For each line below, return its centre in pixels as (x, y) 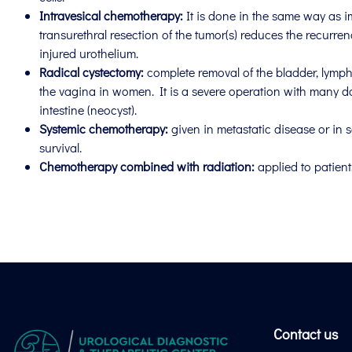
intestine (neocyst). (88, 109)
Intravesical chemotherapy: (113, 15)
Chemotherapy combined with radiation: (147, 166)
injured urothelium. (89, 53)
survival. (60, 147)
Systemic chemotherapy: (104, 128)
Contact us (306, 334)
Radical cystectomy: (92, 71)
